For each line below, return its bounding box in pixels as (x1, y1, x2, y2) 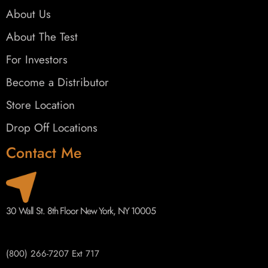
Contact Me (6, 142, 81, 164)
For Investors (6, 51, 68, 68)
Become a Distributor (6, 74, 109, 91)
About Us (6, 6, 51, 23)
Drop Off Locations (6, 120, 98, 136)
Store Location (6, 97, 75, 114)
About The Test (6, 29, 78, 45)
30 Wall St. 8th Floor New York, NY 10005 (6, 203, 156, 218)
